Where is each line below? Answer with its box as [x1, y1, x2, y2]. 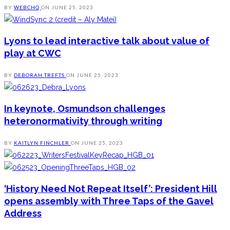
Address [4, 208, 42, 219]
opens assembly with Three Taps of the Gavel [4, 196, 214, 207]
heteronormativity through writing [4, 116, 162, 127]
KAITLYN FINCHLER [14, 140, 71, 146]
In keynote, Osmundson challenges [4, 103, 165, 114]
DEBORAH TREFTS [14, 72, 66, 79]
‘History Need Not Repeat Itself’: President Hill [4, 183, 217, 195]
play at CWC [4, 48, 61, 59]
